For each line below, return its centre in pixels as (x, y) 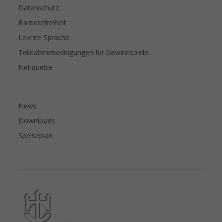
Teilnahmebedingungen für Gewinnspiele (83, 52)
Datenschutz (39, 7)
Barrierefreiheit (43, 22)
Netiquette (36, 67)
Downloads (37, 120)
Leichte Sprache (44, 37)
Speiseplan (36, 135)
